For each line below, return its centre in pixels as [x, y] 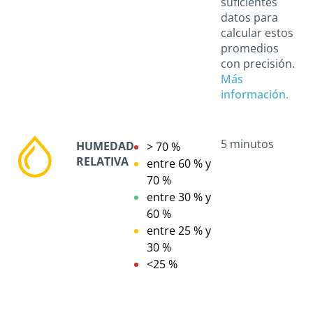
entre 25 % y [179, 230]
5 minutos [247, 144]
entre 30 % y [179, 197]
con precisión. [258, 63]
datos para [249, 17]
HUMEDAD [105, 146]
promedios [250, 48]
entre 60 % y [179, 163]
